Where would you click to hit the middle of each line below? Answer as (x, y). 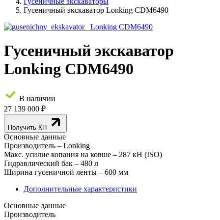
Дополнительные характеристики (80, 189)
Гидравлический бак (38, 164)
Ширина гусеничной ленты (50, 172)
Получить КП (28, 128)
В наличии (36, 99)
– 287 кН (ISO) (137, 155)
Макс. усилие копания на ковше (57, 155)
